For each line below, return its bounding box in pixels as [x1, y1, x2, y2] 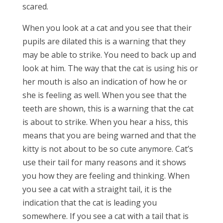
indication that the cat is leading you [22, 197, 157, 208]
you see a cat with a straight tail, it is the [22, 184, 172, 195]
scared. [22, 1, 48, 12]
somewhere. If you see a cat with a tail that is [22, 211, 189, 222]
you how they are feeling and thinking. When [22, 170, 190, 181]
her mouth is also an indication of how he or [22, 76, 187, 87]
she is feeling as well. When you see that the [22, 90, 187, 101]
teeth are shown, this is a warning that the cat [22, 103, 194, 114]
